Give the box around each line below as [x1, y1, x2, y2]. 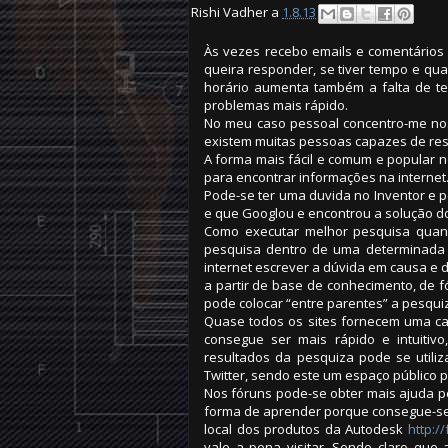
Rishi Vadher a [191, 3, 282, 22]
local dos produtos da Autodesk [204, 420, 408, 439]
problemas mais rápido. [204, 96, 348, 115]
